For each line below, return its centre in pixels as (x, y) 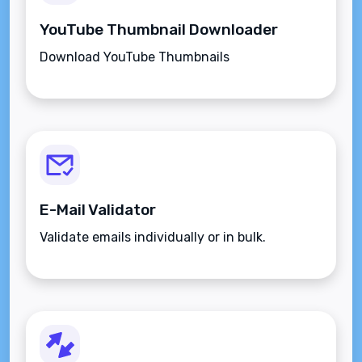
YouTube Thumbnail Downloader (159, 29)
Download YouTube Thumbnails (135, 57)
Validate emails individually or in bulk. (153, 237)
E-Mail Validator (98, 210)
